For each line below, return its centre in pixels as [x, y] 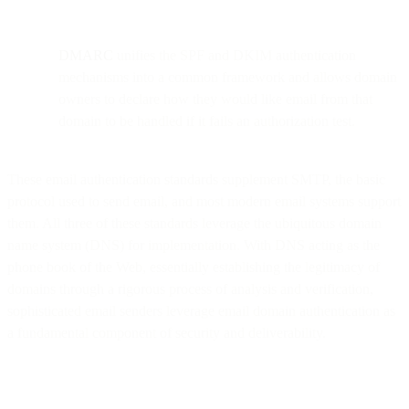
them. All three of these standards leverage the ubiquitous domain [194, 223]
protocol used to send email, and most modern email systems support [204, 201]
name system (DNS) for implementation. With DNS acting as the [194, 245]
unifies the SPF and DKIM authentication [235, 55]
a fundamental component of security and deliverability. [167, 332]
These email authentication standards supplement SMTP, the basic [196, 179]
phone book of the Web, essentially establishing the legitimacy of [194, 267]
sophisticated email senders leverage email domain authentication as [201, 310]
